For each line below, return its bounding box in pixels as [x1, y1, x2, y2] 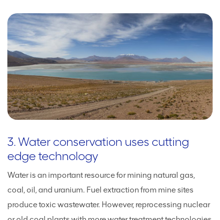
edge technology [7, 149, 98, 163]
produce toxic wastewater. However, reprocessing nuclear [7, 200, 210, 209]
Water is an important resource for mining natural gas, [7, 170, 195, 180]
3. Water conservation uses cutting [7, 135, 189, 149]
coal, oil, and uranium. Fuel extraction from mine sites [7, 185, 193, 194]
